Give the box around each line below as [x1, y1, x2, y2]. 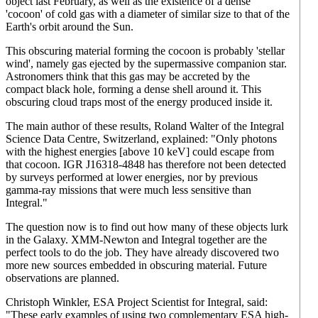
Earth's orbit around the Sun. [6, 21, 133, 33]
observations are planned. [6, 272, 119, 284]
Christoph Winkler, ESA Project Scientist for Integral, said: [6, 296, 268, 308]
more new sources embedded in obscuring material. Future [6, 259, 267, 271]
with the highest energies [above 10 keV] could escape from [6, 146, 274, 158]
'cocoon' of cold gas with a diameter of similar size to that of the [6, 8, 290, 20]
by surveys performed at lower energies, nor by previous [6, 171, 258, 183]
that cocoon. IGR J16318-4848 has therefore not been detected [6, 158, 286, 170]
